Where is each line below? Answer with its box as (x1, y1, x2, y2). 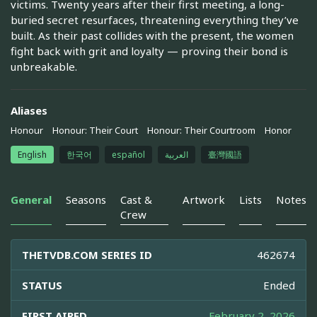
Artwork (183, 192, 225, 207)
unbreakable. (11, 59, 77, 74)
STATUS (22, 278, 62, 293)
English (18, 149, 47, 161)
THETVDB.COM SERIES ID (22, 248, 152, 263)
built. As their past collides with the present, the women (11, 28, 294, 43)
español (112, 149, 145, 161)
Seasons (66, 192, 106, 207)
